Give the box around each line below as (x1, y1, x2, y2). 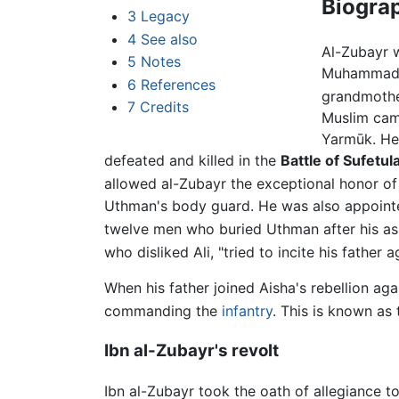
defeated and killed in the (104, 151, 281, 170)
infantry (222, 302, 273, 321)
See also (140, 29, 198, 48)
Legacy (140, 7, 190, 26)
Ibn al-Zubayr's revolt (104, 340, 279, 362)
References (140, 75, 216, 94)
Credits (139, 98, 189, 117)
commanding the (104, 302, 222, 321)
